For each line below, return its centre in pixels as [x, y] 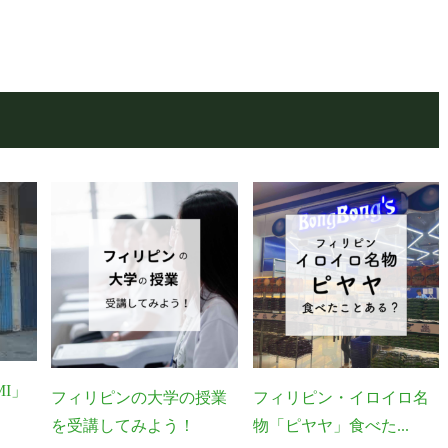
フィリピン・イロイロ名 [340, 398]
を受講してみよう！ [123, 426]
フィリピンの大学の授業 [139, 398]
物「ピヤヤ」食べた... [330, 426]
